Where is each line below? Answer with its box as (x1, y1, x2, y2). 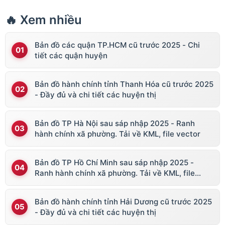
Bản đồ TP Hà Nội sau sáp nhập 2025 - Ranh (35, 118, 195, 128)
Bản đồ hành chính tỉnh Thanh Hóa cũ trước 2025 (35, 79, 213, 89)
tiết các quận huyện (35, 50, 107, 60)
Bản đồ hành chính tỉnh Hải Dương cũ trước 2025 (35, 196, 212, 206)
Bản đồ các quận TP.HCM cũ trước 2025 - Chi (35, 40, 200, 50)
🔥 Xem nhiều (5, 12, 82, 27)
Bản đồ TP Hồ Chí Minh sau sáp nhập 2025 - (35, 157, 194, 167)
